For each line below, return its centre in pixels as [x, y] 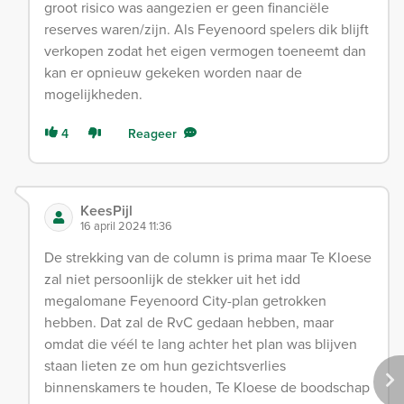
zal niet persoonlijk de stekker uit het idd [172, 279]
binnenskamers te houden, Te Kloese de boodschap [207, 387]
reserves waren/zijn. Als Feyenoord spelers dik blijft [207, 29]
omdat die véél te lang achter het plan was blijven [201, 344]
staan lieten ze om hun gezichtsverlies [165, 365]
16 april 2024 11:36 [126, 225]
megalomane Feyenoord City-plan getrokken [185, 300]
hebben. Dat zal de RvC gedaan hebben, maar [189, 322]
